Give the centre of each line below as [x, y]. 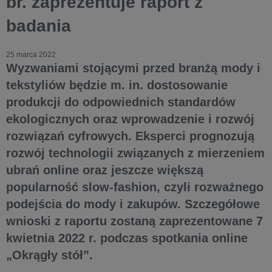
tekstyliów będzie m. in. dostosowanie [117, 85]
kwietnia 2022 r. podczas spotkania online [127, 238]
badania [39, 25]
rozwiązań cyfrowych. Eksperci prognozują [130, 136]
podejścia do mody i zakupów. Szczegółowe [133, 204]
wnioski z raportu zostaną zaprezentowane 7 [134, 221]
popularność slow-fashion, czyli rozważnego [135, 187]
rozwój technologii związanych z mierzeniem [135, 153]
